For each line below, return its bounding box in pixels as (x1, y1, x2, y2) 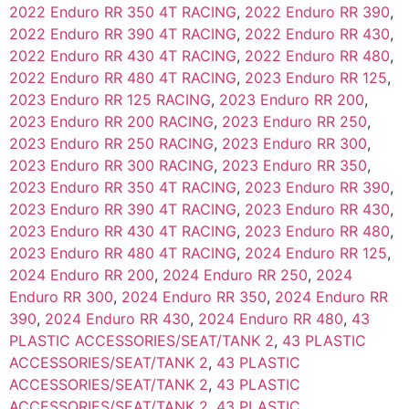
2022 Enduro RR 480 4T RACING (9, 68, 236, 88)
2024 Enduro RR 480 (198, 309, 343, 329)
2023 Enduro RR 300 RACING (9, 156, 214, 175)
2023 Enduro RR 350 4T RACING (9, 178, 236, 197)
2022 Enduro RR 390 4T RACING (9, 25, 236, 44)
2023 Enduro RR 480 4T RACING (9, 244, 236, 263)
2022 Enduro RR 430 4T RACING (9, 47, 236, 66)
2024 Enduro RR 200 (9, 266, 154, 285)
